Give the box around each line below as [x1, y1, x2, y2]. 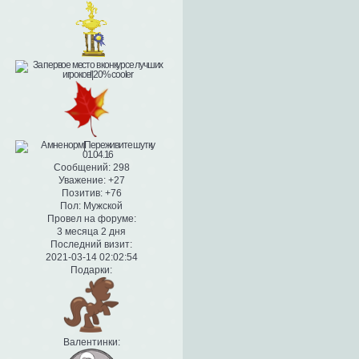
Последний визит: [50, 238, 132, 250]
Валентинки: [63, 336, 120, 348]
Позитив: [61, 187, 103, 199]
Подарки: [71, 264, 112, 276]
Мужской [81, 200, 123, 212]
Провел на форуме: [46, 212, 136, 224]
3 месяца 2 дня [57, 225, 126, 237]
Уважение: [58, 174, 106, 186]
